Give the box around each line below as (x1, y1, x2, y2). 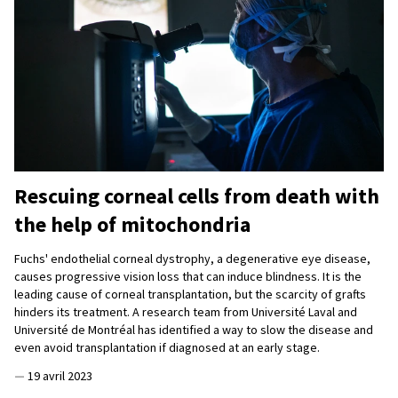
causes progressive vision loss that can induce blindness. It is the (14, 268, 362, 285)
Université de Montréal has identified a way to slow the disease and (14, 322, 373, 338)
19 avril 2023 (28, 368, 92, 385)
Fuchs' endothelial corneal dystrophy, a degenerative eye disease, (14, 251, 370, 267)
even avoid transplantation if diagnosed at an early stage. (14, 339, 322, 356)
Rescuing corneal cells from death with (14, 182, 379, 211)
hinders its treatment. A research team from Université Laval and (14, 304, 357, 321)
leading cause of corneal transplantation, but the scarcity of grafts (14, 286, 366, 303)
